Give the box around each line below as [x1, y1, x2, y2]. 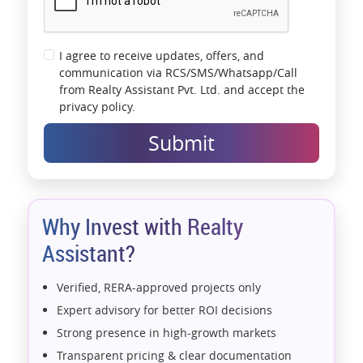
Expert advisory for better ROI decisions [57, 301, 272, 318]
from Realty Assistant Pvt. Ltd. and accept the [59, 81, 305, 97]
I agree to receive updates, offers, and [59, 47, 265, 63]
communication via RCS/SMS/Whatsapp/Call [59, 64, 298, 80]
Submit [148, 129, 215, 156]
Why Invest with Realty [42, 211, 243, 241]
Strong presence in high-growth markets [57, 324, 276, 340]
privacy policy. [59, 98, 136, 114]
